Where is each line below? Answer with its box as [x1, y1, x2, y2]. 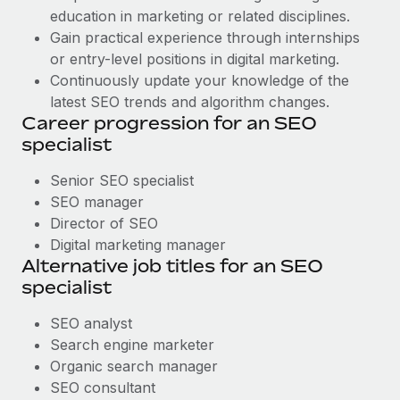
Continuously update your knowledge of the [50, 71, 349, 89]
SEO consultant [50, 379, 155, 396]
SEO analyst [50, 314, 132, 332]
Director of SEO [50, 214, 158, 232]
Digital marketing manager [50, 236, 226, 254]
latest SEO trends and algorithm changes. [50, 93, 329, 111]
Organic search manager [50, 357, 218, 375]
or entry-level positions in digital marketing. [50, 50, 339, 68]
